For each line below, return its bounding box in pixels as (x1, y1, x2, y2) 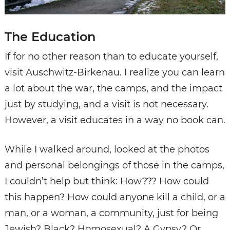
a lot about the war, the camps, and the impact (4, 83, 222, 94)
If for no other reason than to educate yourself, (4, 51, 218, 63)
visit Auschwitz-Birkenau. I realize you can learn (4, 67, 225, 79)
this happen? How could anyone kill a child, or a (4, 191, 225, 203)
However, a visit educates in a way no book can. (4, 114, 225, 126)
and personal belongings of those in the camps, (4, 160, 224, 171)
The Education (4, 29, 95, 45)
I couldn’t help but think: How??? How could (4, 176, 209, 187)
